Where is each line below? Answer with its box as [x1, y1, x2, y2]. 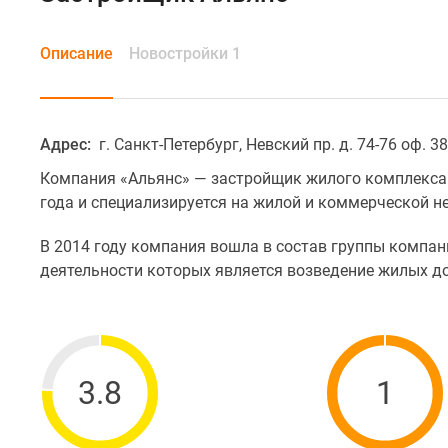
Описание [40, 44, 113, 63]
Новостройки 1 [129, 44, 241, 63]
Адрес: [40, 135, 95, 154]
